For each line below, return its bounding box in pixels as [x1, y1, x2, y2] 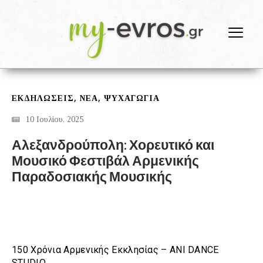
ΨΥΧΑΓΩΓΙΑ [104, 94, 160, 103]
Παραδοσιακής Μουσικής [12, 168, 172, 185]
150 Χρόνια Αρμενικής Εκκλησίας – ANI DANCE [12, 244, 219, 256]
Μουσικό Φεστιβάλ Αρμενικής [12, 152, 199, 169]
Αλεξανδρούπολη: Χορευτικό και [12, 136, 214, 153]
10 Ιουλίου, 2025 [26, 115, 83, 124]
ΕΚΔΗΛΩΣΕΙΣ [12, 94, 74, 103]
